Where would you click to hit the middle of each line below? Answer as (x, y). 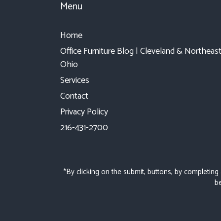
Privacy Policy (84, 112)
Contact (74, 96)
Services (75, 80)
